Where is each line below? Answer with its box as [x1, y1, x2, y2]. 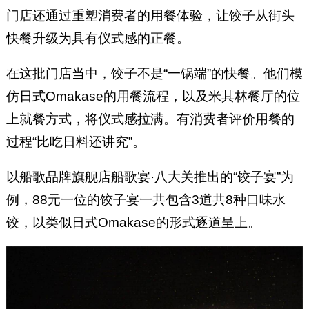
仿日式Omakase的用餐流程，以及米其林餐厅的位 [6, 88, 300, 103]
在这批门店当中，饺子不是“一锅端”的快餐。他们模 [6, 66, 303, 81]
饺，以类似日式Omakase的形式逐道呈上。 [6, 215, 261, 230]
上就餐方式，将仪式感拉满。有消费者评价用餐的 [6, 111, 295, 126]
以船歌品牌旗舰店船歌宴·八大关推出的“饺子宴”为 [6, 169, 294, 184]
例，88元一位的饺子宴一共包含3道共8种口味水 [6, 192, 286, 207]
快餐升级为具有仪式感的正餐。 [6, 30, 190, 46]
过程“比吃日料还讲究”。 [6, 134, 146, 149]
